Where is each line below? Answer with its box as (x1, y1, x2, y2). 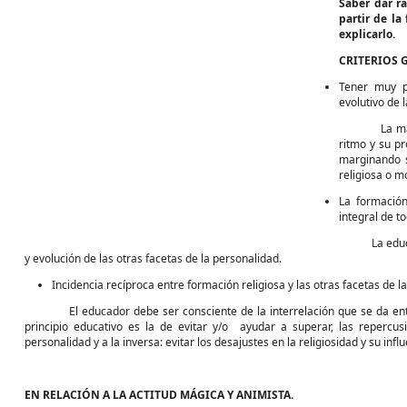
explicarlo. (339, 26, 395, 42)
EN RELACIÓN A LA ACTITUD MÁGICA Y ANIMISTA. (25, 387, 293, 402)
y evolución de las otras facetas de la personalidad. (25, 251, 282, 266)
